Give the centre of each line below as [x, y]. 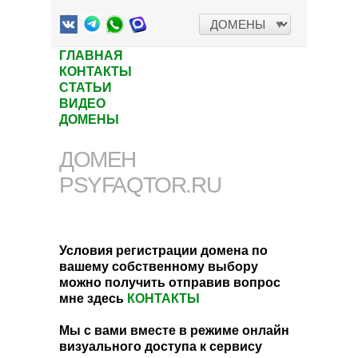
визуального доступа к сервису [161, 346]
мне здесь [93, 298]
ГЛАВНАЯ [91, 55]
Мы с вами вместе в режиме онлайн [174, 330]
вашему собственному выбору [159, 266]
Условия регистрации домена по [163, 250]
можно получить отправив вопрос [170, 282]
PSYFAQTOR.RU [140, 185]
